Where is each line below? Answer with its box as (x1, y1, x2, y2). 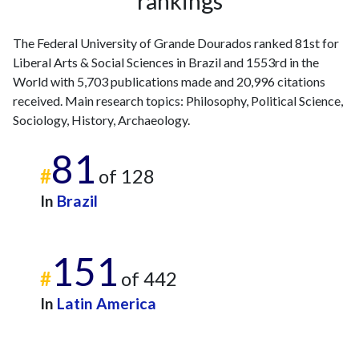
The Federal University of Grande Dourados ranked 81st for (13, 35, 339, 50)
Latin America (57, 294, 156, 313)
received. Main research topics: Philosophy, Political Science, (13, 93, 343, 108)
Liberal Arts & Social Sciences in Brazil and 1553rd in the (13, 54, 319, 70)
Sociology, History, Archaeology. (13, 112, 190, 127)
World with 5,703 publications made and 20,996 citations (13, 74, 325, 89)
